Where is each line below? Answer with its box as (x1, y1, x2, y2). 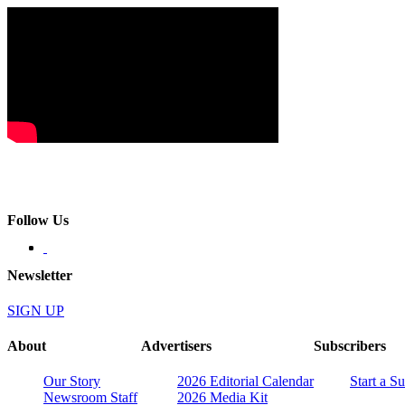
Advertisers (141, 338, 212, 354)
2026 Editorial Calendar (177, 373, 314, 390)
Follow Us (7, 212, 69, 229)
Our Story (43, 373, 100, 390)
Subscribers (314, 338, 386, 354)
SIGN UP (7, 302, 64, 318)
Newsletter (7, 267, 72, 283)
